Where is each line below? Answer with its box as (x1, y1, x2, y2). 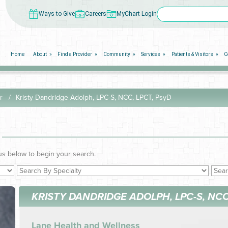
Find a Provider (58, 51, 93, 57)
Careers (85, 10, 107, 17)
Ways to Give (39, 10, 75, 17)
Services (141, 51, 161, 57)
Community (103, 51, 130, 57)
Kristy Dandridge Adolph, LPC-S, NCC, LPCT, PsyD (15, 93, 172, 102)
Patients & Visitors (171, 51, 213, 57)
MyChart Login (117, 10, 157, 17)
